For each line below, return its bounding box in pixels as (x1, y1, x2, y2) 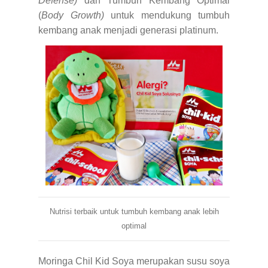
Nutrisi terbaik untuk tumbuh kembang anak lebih (49, 206, 219, 216)
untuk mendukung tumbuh (103, 10, 230, 20)
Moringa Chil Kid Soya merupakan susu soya (38, 255, 230, 266)
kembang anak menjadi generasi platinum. (38, 25, 218, 35)
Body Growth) (41, 10, 104, 20)
